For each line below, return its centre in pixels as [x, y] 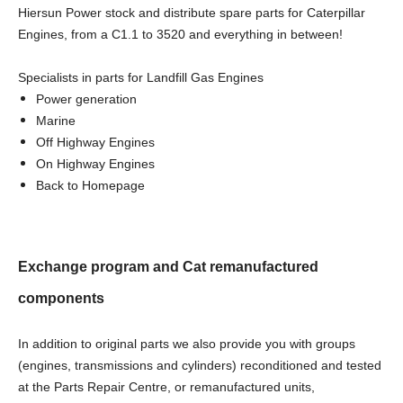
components [61, 298]
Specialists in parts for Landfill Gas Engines [141, 77]
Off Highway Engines [95, 142]
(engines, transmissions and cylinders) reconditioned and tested [200, 365]
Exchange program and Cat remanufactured [168, 266]
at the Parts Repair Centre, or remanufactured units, [166, 386]
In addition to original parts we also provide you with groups [187, 343]
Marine [56, 120]
